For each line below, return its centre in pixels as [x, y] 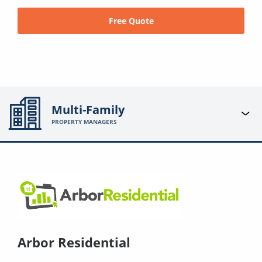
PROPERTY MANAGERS [85, 122]
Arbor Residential [74, 242]
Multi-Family [88, 110]
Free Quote [131, 20]
